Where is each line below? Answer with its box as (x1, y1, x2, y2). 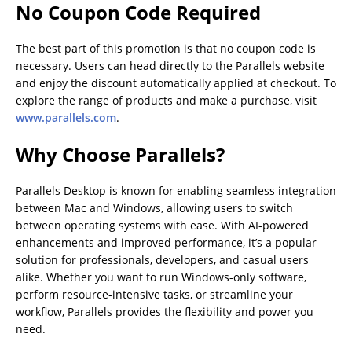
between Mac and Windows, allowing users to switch (16, 200, 293, 215)
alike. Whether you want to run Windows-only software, (16, 269, 306, 284)
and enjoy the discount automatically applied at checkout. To (16, 75, 336, 90)
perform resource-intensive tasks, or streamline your (16, 286, 293, 302)
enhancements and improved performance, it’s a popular (16, 234, 317, 250)
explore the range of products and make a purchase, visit (16, 92, 317, 108)
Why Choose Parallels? (16, 141, 225, 167)
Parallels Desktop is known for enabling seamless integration (16, 182, 336, 198)
